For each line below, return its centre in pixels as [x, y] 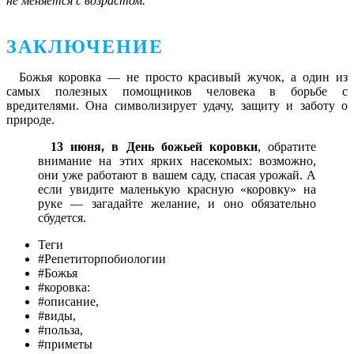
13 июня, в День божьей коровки [154, 147]
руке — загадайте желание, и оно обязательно [177, 204]
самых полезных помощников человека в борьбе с [177, 92]
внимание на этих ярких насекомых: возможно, [177, 161]
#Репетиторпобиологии [102, 259]
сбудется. [62, 218]
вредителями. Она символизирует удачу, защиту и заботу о [177, 106]
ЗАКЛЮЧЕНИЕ [85, 47]
